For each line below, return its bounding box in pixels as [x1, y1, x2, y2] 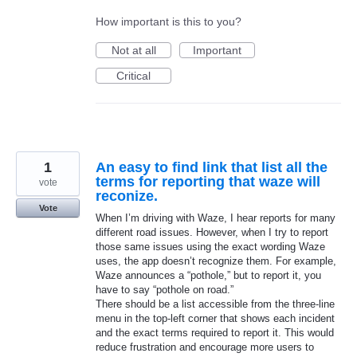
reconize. [96, 187, 158, 204]
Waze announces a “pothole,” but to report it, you [96, 269, 321, 281]
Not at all [111, 43, 156, 57]
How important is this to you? [96, 14, 241, 28]
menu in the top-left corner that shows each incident [96, 312, 335, 324]
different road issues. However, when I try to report [96, 226, 328, 238]
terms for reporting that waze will [96, 173, 320, 190]
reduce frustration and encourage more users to [96, 340, 314, 353]
